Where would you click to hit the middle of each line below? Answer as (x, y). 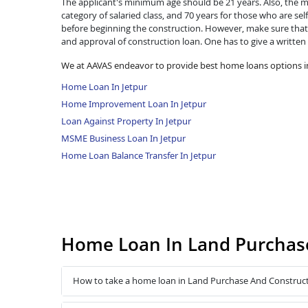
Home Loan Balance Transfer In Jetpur (139, 155)
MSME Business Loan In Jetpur (123, 138)
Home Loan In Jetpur (104, 86)
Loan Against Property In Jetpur (126, 121)
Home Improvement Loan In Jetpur (134, 103)
